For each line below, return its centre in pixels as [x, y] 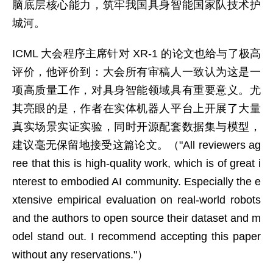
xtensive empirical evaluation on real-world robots [136, 200]
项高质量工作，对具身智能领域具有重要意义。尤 [136, 90]
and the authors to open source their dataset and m [136, 218]
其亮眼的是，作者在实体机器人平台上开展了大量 [136, 108]
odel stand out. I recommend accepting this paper [136, 236]
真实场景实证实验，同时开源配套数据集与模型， [136, 127]
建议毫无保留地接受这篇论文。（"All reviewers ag [136, 145]
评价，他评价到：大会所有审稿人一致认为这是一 [136, 72]
